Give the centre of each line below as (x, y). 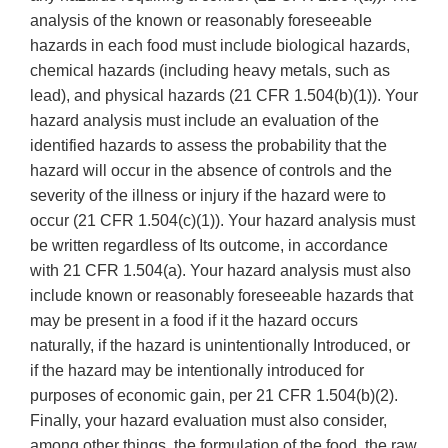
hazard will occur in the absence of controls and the (211, 171)
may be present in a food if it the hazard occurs (194, 321)
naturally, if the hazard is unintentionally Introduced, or (220, 346)
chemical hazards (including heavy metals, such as (210, 71)
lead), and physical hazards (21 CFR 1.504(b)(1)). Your (224, 96)
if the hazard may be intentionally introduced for (197, 371)
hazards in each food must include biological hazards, (220, 46)
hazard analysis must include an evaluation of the (204, 121)
